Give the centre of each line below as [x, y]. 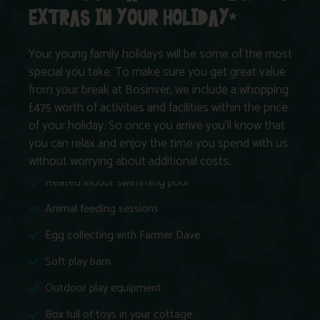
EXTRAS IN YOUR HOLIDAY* [132, 19]
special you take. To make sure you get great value [157, 72]
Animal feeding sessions [101, 209]
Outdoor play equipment [103, 288]
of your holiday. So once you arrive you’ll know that [157, 126]
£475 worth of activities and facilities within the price [158, 108]
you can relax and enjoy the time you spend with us [158, 144]
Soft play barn [77, 261]
